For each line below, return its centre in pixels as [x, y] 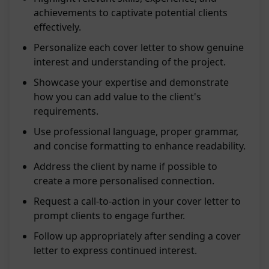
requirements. [66, 111]
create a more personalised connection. [124, 181]
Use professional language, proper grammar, [136, 132]
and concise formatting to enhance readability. [140, 146]
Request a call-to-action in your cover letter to [137, 201]
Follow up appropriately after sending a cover [137, 236]
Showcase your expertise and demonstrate [131, 83]
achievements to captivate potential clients [131, 13]
